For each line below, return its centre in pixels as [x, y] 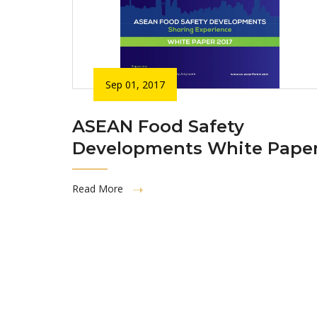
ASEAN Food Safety [158, 126]
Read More [99, 188]
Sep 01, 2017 [135, 84]
